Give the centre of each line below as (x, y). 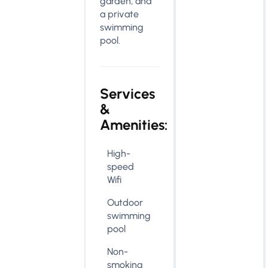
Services (128, 94)
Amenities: (134, 125)
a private (120, 14)
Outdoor (125, 202)
